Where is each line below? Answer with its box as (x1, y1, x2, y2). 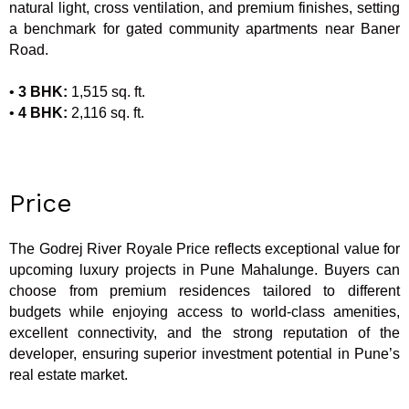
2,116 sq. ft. (71, 105, 144, 121)
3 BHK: (18, 84, 71, 100)
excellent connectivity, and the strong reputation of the (9, 324, 400, 341)
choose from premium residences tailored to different (9, 282, 400, 299)
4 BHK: (18, 105, 71, 121)
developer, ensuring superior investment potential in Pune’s (9, 345, 400, 362)
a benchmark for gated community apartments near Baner (9, 21, 400, 37)
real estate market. (9, 366, 128, 383)
